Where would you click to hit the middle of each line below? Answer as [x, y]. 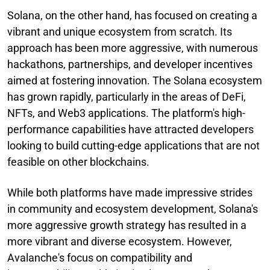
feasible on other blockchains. [78, 162]
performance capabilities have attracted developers [130, 129]
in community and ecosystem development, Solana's [133, 209]
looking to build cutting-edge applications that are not [133, 145]
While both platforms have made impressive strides [130, 192]
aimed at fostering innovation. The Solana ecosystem [135, 80]
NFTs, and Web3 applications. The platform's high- [126, 113]
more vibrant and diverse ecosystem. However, [120, 241]
